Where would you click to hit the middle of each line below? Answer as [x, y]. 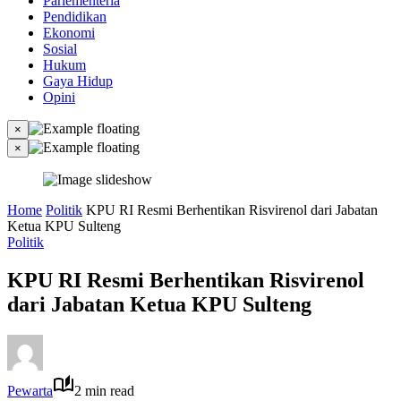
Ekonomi [69, 33]
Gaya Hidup [78, 81]
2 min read [104, 390]
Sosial [60, 49]
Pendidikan [75, 17]
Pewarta [30, 390]
